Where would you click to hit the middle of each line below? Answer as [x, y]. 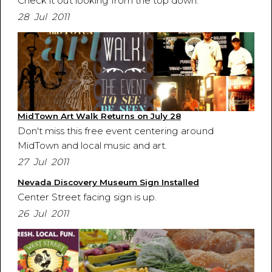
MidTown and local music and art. [92, 145]
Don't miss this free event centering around [115, 131]
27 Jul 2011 [43, 161]
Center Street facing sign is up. [87, 197]
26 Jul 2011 [43, 213]
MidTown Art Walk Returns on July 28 [99, 116]
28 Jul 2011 [43, 17]
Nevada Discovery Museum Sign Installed [108, 182]
